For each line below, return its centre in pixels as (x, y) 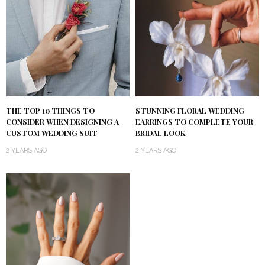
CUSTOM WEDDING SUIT (52, 133)
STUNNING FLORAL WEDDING (190, 111)
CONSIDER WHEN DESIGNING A (62, 122)
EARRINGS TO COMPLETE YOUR (194, 122)
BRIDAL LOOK (160, 133)
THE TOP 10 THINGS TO (50, 111)
